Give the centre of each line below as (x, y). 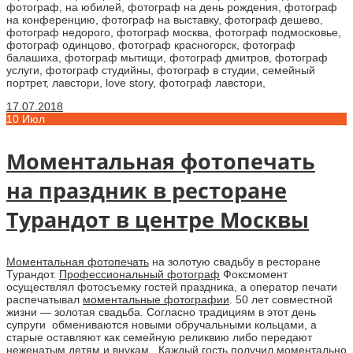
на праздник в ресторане (147, 190)
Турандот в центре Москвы (158, 219)
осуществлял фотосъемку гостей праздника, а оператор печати (172, 286)
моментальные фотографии (156, 299)
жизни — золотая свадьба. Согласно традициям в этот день (161, 312)
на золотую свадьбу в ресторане (235, 261)
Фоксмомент (254, 274)
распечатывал (45, 299)
